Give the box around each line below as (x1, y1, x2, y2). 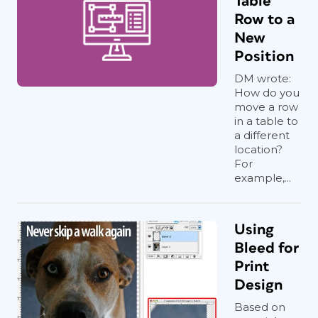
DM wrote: (234, 72, 291, 85)
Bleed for (234, 241, 299, 256)
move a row (234, 100, 298, 114)
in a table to (234, 114, 298, 128)
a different (234, 128, 290, 142)
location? (234, 143, 283, 156)
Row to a (234, 12, 295, 27)
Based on (234, 300, 285, 314)
